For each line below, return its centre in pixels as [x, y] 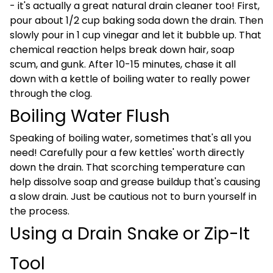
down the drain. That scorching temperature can [127, 167]
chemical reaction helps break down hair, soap [122, 50]
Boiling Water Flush [90, 116]
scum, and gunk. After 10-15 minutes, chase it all [123, 64]
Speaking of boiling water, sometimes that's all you [130, 138]
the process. [40, 211]
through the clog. [51, 94]
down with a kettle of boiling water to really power [130, 79]
